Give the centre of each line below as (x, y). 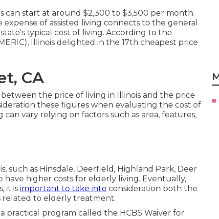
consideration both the (152, 188)
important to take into (63, 188)
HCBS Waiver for (152, 213)
